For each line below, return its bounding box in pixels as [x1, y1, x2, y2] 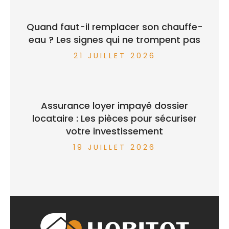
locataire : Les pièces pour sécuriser [32, 111, 197, 125]
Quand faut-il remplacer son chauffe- [26, 20, 203, 33]
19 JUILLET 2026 [73, 142, 156, 152]
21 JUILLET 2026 [73, 50, 156, 61]
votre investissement [66, 124, 163, 138]
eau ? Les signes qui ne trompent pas [29, 33, 200, 46]
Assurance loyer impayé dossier [41, 99, 188, 112]
